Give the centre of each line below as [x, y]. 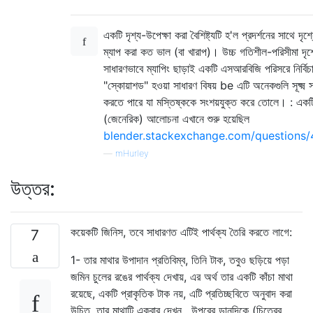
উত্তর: [33, 189]
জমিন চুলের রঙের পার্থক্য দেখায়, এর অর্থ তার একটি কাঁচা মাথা [182, 277]
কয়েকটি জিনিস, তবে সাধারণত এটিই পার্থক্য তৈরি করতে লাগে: [181, 232]
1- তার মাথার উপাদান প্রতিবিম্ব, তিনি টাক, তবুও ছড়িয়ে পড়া [180, 260]
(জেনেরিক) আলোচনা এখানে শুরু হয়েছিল [176, 119]
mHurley [132, 154]
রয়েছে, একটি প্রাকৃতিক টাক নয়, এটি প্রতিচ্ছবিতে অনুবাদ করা [181, 294]
